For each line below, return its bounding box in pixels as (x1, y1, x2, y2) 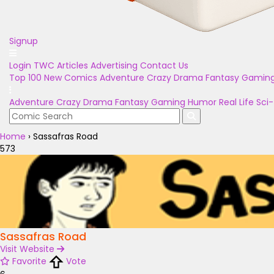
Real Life (219, 96, 254, 108)
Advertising (91, 59, 138, 72)
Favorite (12, 255, 46, 267)
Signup (9, 35, 38, 47)
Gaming (151, 96, 185, 108)
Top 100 (9, 72, 42, 84)
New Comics (44, 72, 97, 84)
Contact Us (140, 59, 188, 72)
